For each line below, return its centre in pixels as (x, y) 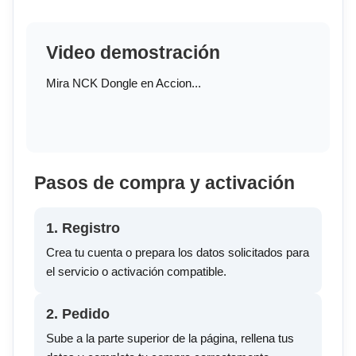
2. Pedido (78, 314)
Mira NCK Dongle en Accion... (124, 83)
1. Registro (83, 228)
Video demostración (133, 53)
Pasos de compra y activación (164, 184)
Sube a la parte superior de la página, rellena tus (170, 339)
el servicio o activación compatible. (136, 272)
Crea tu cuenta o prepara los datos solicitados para (178, 253)
